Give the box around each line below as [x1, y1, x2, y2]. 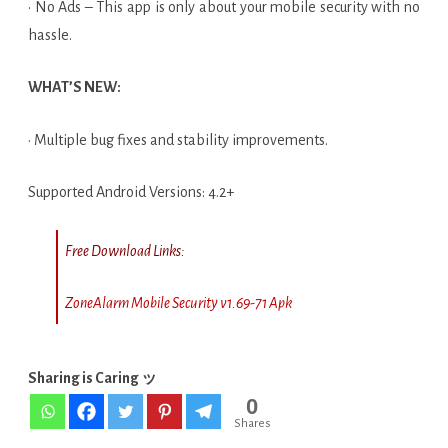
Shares [234, 416, 271, 430]
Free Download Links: [65, 243, 185, 259]
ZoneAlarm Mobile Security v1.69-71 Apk [65, 295, 292, 311]
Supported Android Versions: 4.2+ [28, 184, 234, 200]
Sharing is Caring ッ [28, 370, 157, 386]
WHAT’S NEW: [28, 79, 121, 95]
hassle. [28, 27, 72, 43]
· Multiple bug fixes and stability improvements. [28, 132, 328, 148]
